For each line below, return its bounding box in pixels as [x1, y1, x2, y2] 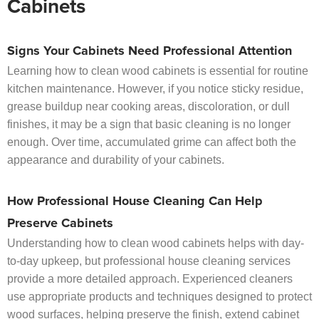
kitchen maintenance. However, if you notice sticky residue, [7, 83, 303, 95]
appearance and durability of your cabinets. [7, 154, 224, 167]
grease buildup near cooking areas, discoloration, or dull [7, 100, 290, 113]
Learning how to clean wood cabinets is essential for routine [7, 65, 308, 78]
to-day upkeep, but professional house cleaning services [7, 255, 291, 268]
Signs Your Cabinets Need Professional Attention [7, 45, 292, 58]
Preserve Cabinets [7, 217, 113, 231]
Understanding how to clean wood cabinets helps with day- [7, 237, 304, 250]
